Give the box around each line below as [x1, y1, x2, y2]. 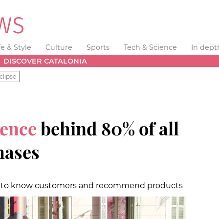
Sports [86, 43, 109, 52]
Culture [45, 43, 73, 52]
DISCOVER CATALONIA [3, 56, 88, 66]
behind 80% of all [37, 116, 179, 140]
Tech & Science [123, 43, 177, 52]
